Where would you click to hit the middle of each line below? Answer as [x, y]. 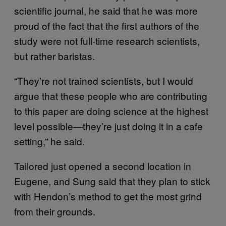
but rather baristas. [54, 55]
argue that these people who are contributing [111, 95]
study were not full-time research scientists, [107, 40]
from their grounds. [55, 211]
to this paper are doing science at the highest [111, 110]
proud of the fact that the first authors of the [107, 25]
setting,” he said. [49, 141]
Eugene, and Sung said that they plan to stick [112, 181]
